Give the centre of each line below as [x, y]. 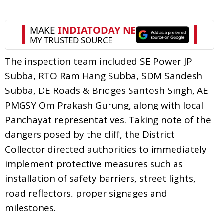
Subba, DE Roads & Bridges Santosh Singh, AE [107, 90]
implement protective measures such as [94, 164]
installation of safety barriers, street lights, [100, 178]
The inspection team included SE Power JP [99, 61]
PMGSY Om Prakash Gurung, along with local [104, 105]
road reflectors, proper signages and [86, 193]
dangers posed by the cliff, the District [90, 134]
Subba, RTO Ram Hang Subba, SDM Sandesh [104, 76]
